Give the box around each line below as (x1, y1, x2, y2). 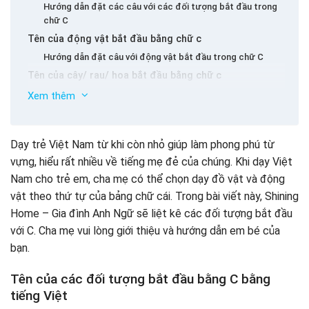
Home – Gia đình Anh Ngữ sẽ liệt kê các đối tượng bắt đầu (10, 207, 292, 221)
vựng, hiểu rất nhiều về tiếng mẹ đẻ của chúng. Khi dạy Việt (10, 155, 292, 169)
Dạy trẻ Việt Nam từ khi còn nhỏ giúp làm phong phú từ (10, 138, 275, 152)
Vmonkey (28, 141, 70, 154)
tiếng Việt (10, 287, 68, 303)
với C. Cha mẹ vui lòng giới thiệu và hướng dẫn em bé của (10, 224, 280, 238)
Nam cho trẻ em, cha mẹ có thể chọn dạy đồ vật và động (10, 172, 285, 186)
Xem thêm (28, 90, 78, 103)
